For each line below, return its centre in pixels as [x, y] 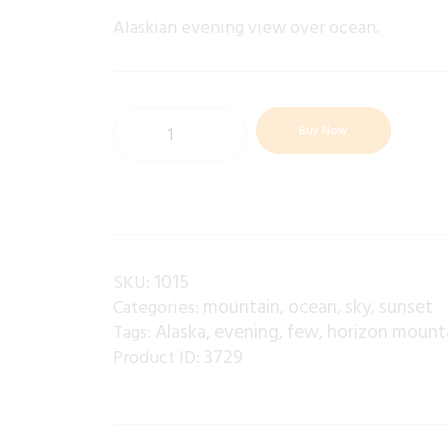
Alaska [181, 333]
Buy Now [323, 131]
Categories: [158, 308]
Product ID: [159, 358]
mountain [242, 308]
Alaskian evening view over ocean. [247, 28]
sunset [406, 308]
